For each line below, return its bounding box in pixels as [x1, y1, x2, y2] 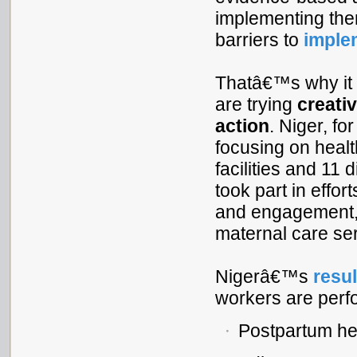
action [215, 116, 269, 137]
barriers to [215, 29, 304, 51]
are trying [215, 94, 297, 116]
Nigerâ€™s [215, 266, 313, 288]
